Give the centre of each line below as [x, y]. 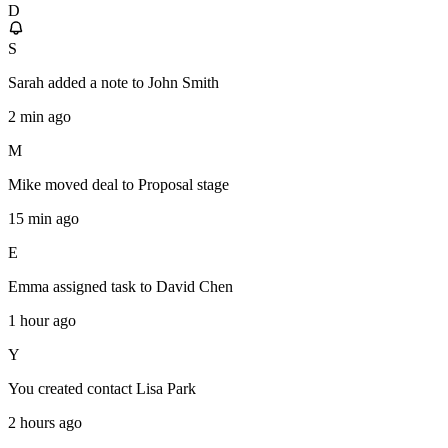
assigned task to [102, 287]
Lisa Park [166, 389]
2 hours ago [45, 423]
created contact [85, 389]
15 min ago [43, 219]
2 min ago [39, 117]
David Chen [194, 287]
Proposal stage [183, 185]
